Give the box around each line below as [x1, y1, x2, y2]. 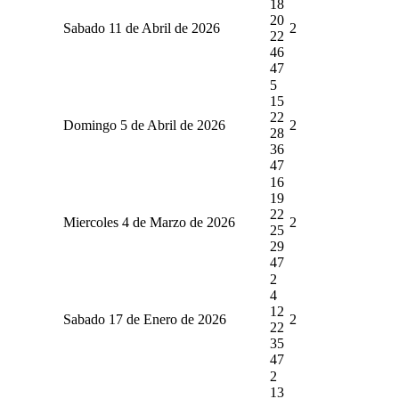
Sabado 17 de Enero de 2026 [62, 311, 226, 327]
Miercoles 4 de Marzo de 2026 [62, 214, 235, 230]
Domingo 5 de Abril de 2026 [62, 117, 225, 133]
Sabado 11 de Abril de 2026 [62, 20, 220, 36]
